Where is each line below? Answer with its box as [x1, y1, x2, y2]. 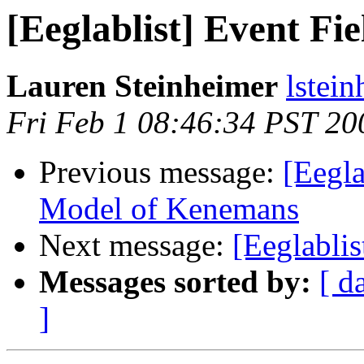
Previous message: [39, 154, 283, 190]
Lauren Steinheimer [6, 68, 278, 104]
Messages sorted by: [39, 264, 311, 300]
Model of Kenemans [39, 191, 299, 227]
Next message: [39, 227, 232, 263]
